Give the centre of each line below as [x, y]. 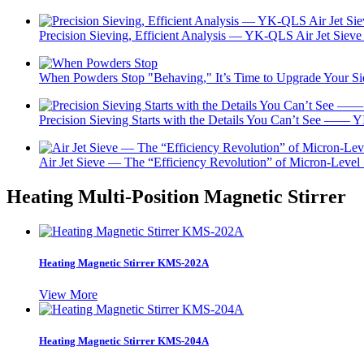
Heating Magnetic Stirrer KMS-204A [124, 341]
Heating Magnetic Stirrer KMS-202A [124, 262]
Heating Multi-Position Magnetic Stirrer [176, 196]
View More [68, 295]
